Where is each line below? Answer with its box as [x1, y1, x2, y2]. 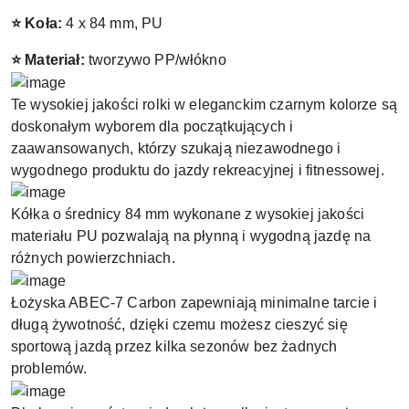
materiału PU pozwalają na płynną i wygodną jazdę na [11, 228, 372, 245]
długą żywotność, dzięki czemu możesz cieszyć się [11, 317, 348, 333]
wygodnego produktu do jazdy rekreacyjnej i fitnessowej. [11, 162, 384, 178]
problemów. [11, 361, 91, 377]
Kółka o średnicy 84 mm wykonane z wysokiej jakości [11, 206, 365, 223]
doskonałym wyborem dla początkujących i [11, 118, 294, 134]
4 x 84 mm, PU [62, 15, 163, 31]
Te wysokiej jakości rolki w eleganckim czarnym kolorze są [11, 96, 398, 112]
